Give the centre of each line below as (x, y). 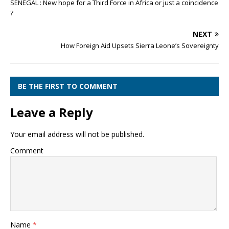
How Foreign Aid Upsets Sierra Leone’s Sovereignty (140, 46)
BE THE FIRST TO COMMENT (68, 86)
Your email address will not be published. (77, 134)
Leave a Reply (52, 112)
